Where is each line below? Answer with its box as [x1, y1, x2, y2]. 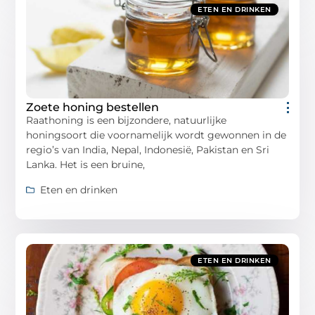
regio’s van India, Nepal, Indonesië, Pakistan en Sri [26, 143, 270, 157]
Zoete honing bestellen [26, 101, 160, 115]
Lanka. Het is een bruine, [26, 158, 146, 172]
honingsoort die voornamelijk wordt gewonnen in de [26, 129, 287, 142]
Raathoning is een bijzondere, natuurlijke [26, 114, 227, 127]
